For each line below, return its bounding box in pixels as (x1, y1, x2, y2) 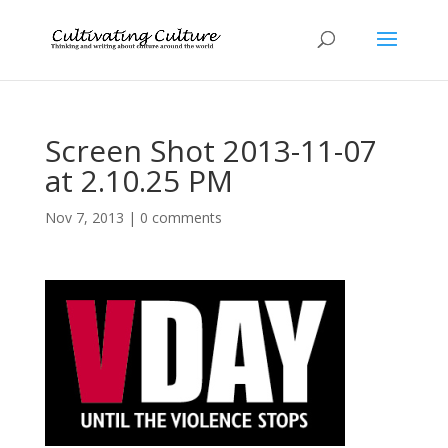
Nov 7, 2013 (44, 208, 124, 227)
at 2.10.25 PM (44, 160, 233, 201)
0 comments (139, 208, 222, 227)
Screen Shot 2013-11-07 (44, 130, 377, 171)
